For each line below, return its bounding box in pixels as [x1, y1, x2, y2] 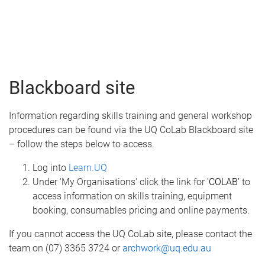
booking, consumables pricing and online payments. [33, 204, 250, 216]
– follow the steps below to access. [9, 138, 154, 150]
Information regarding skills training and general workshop [9, 109, 252, 121]
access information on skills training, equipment [33, 190, 232, 202]
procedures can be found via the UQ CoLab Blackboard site [9, 124, 253, 135]
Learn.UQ [69, 161, 107, 173]
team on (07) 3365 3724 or [9, 242, 122, 254]
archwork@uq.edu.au [122, 242, 211, 254]
